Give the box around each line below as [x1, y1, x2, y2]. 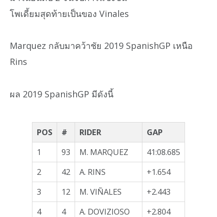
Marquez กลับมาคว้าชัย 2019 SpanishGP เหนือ [10, 40, 193, 52]
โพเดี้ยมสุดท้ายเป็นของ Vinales [10, 8, 129, 20]
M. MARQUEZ [79, 146, 128, 158]
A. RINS [79, 166, 106, 178]
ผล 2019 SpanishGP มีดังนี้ [10, 88, 113, 100]
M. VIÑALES [79, 186, 122, 198]
